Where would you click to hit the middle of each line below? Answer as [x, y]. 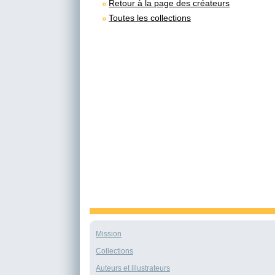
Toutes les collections [150, 17]
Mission [109, 234]
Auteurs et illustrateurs [133, 268]
